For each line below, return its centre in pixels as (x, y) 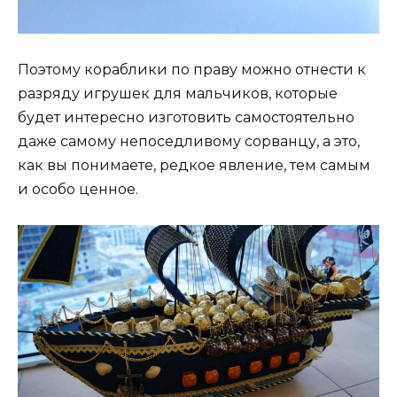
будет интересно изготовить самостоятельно (186, 117)
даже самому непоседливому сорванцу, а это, (189, 141)
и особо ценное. (78, 189)
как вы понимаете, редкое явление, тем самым (194, 165)
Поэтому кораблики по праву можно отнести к (192, 69)
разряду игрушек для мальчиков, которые (178, 93)
